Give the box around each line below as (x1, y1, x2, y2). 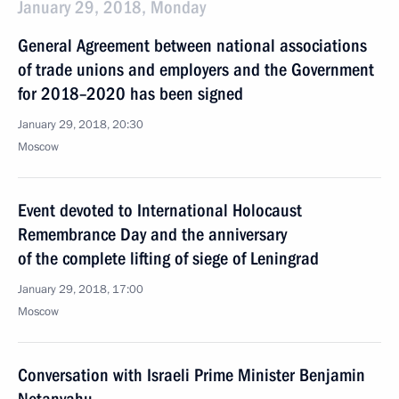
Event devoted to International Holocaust (18, 199, 302, 221)
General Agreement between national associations (18, 35, 367, 56)
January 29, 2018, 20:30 (18, 117, 143, 133)
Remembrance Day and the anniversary (18, 224, 287, 245)
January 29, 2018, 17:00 (18, 281, 143, 297)
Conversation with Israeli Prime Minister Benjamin (18, 364, 365, 386)
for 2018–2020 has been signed (18, 83, 243, 104)
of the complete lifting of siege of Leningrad (18, 248, 319, 269)
